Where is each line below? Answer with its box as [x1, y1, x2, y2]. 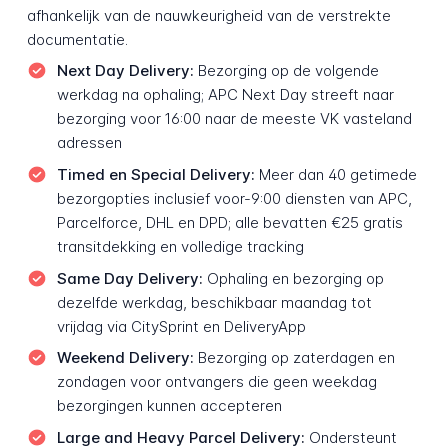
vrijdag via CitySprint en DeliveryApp [56, 316, 306, 336]
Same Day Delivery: [56, 268, 203, 288]
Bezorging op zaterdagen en [193, 348, 395, 368]
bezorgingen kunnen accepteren [56, 396, 282, 416]
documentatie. [26, 29, 128, 49]
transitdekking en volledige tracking [56, 237, 304, 257]
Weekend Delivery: [56, 348, 194, 368]
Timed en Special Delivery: [56, 165, 255, 185]
